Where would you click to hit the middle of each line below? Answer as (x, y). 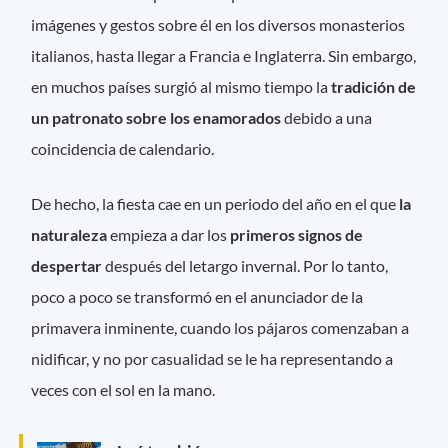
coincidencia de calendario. (123, 149)
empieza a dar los (169, 235)
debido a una (327, 118)
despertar (67, 266)
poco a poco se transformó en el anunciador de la (197, 297)
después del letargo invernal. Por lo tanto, (245, 266)
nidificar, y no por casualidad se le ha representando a (212, 359)
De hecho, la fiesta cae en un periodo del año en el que (215, 204)
